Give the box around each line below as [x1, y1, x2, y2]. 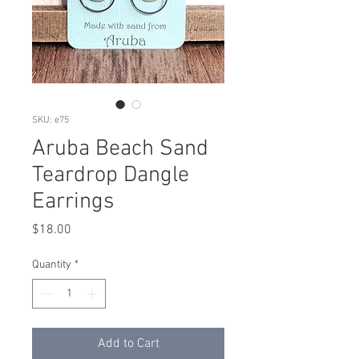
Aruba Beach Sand [32, 135, 208, 163]
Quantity [32, 258, 71, 272]
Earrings [32, 188, 114, 216]
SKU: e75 [32, 115, 69, 126]
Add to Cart [97, 336, 159, 352]
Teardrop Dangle [32, 162, 189, 189]
